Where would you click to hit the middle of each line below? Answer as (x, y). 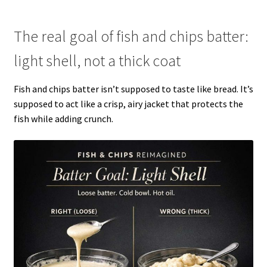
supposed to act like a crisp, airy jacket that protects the (128, 104)
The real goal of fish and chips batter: (131, 37)
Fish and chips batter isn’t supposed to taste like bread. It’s (133, 89)
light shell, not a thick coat (97, 61)
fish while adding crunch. (63, 119)
